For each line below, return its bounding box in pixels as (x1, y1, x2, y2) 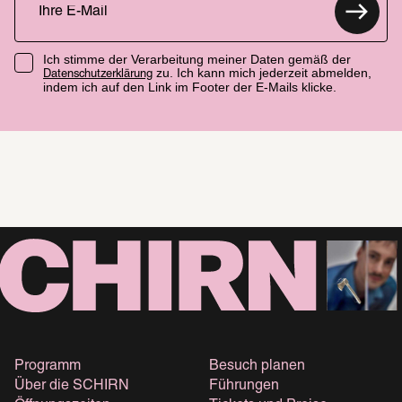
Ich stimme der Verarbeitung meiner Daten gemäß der (43, 52, 351, 67)
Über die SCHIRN (14, 380, 129, 392)
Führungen (209, 380, 279, 392)
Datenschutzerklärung (43, 69, 153, 81)
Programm (14, 360, 81, 372)
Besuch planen (209, 360, 305, 372)
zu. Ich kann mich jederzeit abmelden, (153, 66, 371, 81)
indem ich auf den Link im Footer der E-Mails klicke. (43, 80, 336, 95)
